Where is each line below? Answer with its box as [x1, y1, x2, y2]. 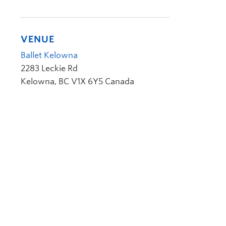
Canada [105, 77, 134, 86]
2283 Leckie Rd [21, 64, 78, 73]
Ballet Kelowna [21, 50, 78, 60]
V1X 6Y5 [71, 77, 103, 86]
